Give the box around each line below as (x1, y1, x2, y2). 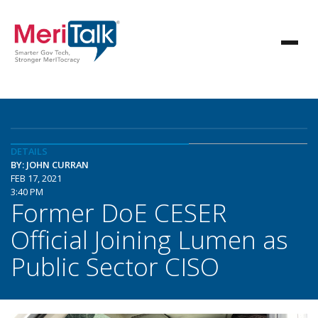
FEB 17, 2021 (11, 172, 62, 185)
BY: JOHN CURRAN (11, 158, 89, 171)
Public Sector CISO (11, 249, 219, 283)
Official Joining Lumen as (11, 222, 288, 256)
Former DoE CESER (11, 195, 226, 229)
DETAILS (11, 145, 48, 158)
